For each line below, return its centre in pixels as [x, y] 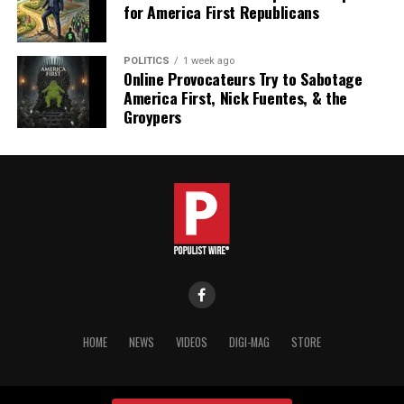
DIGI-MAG [249, 342]
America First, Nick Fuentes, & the [235, 97]
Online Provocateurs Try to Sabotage [243, 78]
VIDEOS [191, 342]
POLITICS [146, 60]
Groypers [152, 116]
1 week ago [208, 60]
